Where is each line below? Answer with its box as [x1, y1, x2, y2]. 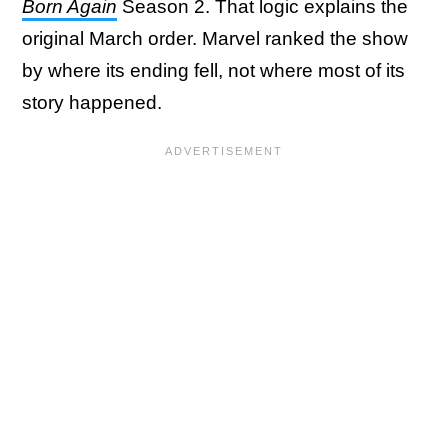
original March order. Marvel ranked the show [22, 27, 408, 49]
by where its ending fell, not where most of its [22, 59, 405, 81]
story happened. [22, 91, 162, 113]
